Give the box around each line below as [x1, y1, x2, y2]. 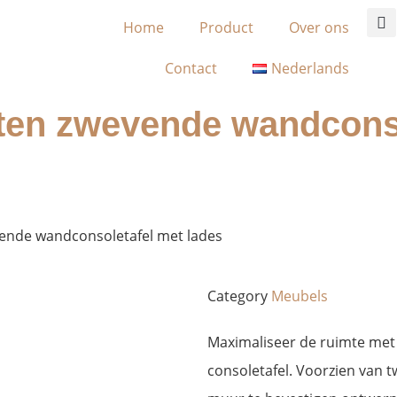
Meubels [271, 286, 328, 306]
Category [207, 286, 268, 306]
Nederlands [270, 58, 349, 78]
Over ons [288, 18, 349, 37]
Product [198, 18, 253, 37]
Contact [165, 58, 218, 78]
